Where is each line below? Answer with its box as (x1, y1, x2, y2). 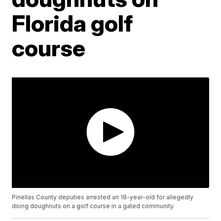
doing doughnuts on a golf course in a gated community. (12, 202, 175, 210)
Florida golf (12, 9, 133, 37)
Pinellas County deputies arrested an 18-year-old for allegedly (12, 193, 194, 201)
